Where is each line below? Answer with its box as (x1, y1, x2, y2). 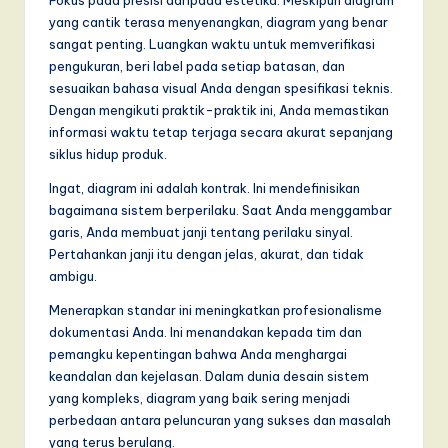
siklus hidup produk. (49, 145, 167, 162)
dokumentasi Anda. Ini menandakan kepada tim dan (49, 323, 362, 340)
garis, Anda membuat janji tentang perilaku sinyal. (49, 223, 353, 240)
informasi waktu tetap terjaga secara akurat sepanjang (49, 123, 393, 140)
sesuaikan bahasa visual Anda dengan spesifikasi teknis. (49, 79, 393, 96)
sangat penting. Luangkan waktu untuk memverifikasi (49, 35, 375, 52)
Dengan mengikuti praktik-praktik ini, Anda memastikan (49, 101, 389, 118)
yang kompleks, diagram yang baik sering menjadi (49, 389, 350, 406)
